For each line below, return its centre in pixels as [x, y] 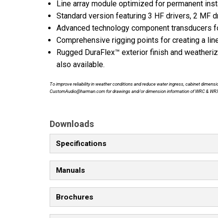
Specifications [81, 144]
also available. [81, 65]
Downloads [72, 124]
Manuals [71, 171]
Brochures [75, 197]
